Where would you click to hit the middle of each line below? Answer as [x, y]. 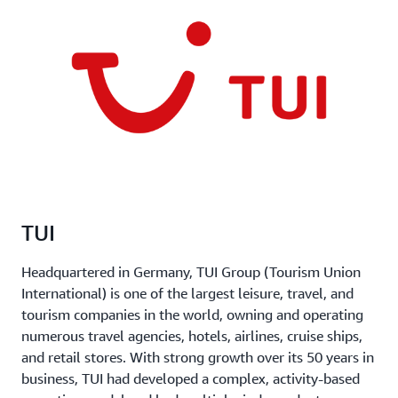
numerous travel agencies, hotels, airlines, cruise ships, [192, 335]
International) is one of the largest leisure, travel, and [187, 293]
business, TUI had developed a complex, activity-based [191, 378]
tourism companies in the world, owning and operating [192, 314]
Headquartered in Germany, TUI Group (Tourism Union [191, 271]
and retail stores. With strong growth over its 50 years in [198, 357]
